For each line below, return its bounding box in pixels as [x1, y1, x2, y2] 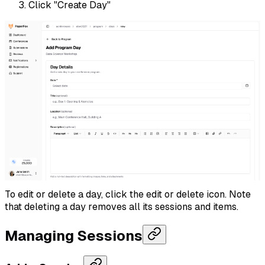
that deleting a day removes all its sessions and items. [5, 201, 238, 212]
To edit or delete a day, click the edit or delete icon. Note [5, 188, 251, 200]
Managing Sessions [5, 227, 143, 244]
